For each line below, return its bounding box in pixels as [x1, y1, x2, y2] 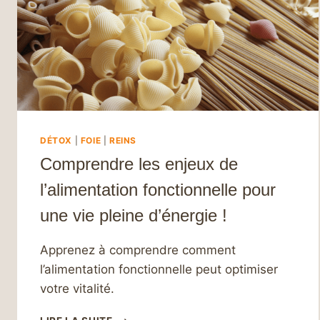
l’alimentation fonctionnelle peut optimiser [40, 262, 278, 277]
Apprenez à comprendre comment [40, 243, 236, 258]
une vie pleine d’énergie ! [40, 206, 227, 226]
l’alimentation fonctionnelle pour [40, 180, 276, 200]
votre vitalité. [40, 281, 114, 296]
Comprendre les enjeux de [40, 154, 238, 174]
